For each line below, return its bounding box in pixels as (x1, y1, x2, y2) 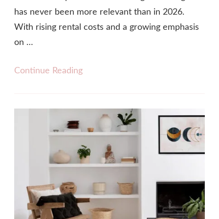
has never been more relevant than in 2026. (14, 7, 184, 17)
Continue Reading (14, 66, 83, 75)
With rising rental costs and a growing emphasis (14, 22, 199, 32)
